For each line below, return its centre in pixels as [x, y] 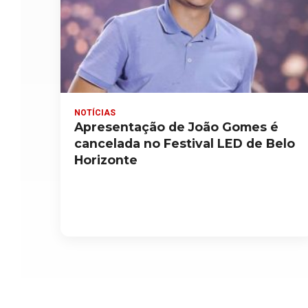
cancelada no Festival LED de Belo [185, 143]
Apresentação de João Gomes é [176, 126]
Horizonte [106, 159]
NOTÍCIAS [95, 112]
